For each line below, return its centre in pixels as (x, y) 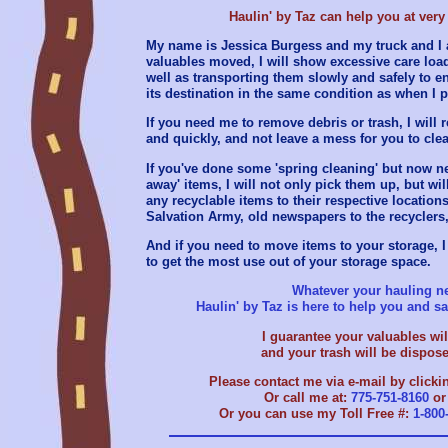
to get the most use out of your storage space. (288, 261)
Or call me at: (307, 397)
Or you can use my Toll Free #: (315, 413)
